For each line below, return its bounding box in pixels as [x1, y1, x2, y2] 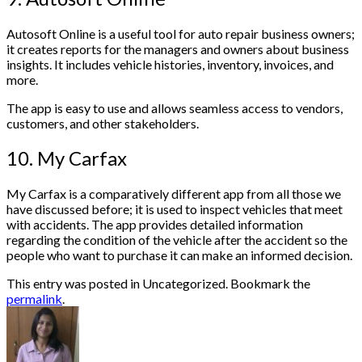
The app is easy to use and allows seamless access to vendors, [6, 99, 343, 116]
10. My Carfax [6, 146, 127, 170]
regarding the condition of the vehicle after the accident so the [6, 232, 347, 248]
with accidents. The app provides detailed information [6, 217, 303, 233]
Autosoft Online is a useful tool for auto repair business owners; [6, 25, 355, 41]
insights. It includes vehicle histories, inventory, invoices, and [6, 56, 334, 72]
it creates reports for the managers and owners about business [6, 40, 349, 57]
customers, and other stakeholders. [6, 115, 201, 131]
